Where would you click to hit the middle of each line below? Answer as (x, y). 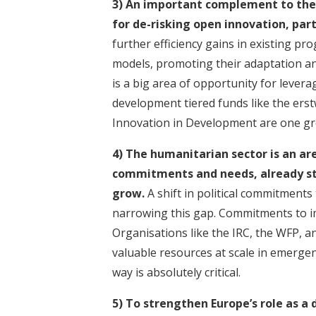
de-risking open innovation (209, 24)
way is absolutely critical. (178, 272)
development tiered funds (180, 103)
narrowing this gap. (164, 213)
